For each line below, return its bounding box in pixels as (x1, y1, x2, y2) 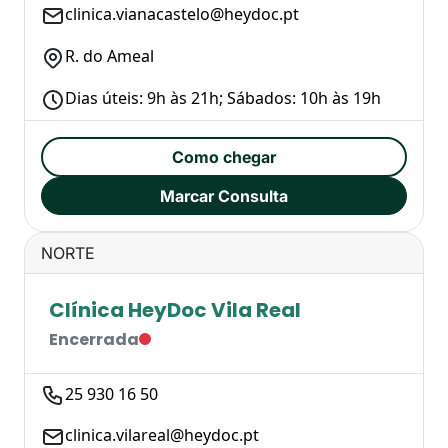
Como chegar (172, 146, 276, 167)
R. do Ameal (65, 45, 154, 68)
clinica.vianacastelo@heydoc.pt (65, 3, 299, 26)
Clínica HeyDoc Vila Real (49, 295, 301, 324)
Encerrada (49, 327, 139, 351)
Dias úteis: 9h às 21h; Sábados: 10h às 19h (65, 86, 381, 109)
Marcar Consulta (160, 185, 288, 206)
